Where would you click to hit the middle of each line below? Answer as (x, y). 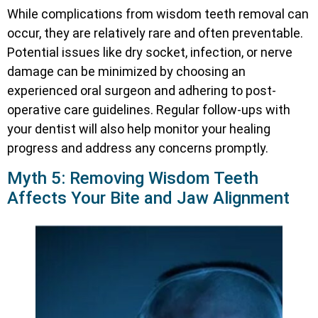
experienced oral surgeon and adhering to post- (142, 91)
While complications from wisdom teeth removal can (158, 14)
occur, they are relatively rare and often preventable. (155, 33)
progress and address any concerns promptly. (138, 148)
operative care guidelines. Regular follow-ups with (149, 110)
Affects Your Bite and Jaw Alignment (148, 198)
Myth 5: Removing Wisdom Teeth (133, 178)
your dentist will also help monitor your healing (139, 129)
